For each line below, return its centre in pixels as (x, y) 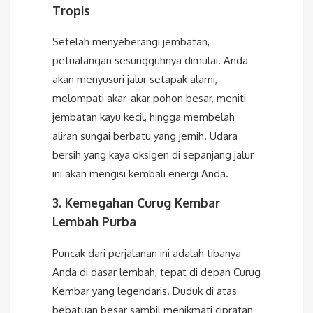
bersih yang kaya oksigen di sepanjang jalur (153, 155)
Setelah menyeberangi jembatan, (131, 42)
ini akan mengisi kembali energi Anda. (140, 174)
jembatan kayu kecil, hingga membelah (144, 117)
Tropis (71, 10)
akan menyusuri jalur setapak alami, (135, 80)
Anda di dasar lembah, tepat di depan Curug (156, 272)
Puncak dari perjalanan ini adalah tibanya (147, 253)
